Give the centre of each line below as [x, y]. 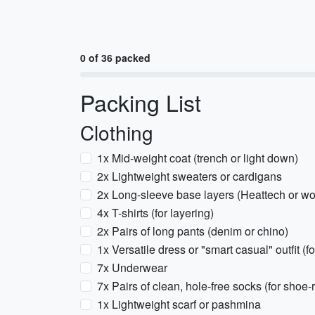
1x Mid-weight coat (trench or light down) [198, 158]
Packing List [141, 102]
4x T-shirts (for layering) [155, 213]
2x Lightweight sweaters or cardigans [189, 176]
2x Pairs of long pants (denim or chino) [193, 231]
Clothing [117, 132]
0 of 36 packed [115, 58]
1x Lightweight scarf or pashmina [179, 304]
